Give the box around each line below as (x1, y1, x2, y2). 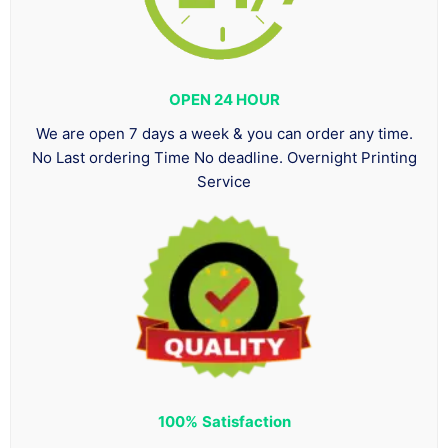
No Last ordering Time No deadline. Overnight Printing (31, 147, 417, 167)
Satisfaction (201, 411, 291, 431)
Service (197, 171, 251, 191)
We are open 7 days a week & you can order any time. (35, 123, 413, 143)
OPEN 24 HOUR (168, 89, 280, 109)
